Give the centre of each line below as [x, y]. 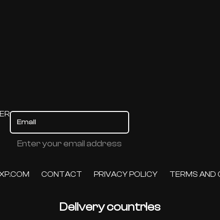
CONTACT [61, 174]
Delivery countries [110, 207]
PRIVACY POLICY [125, 174]
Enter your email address [70, 144]
